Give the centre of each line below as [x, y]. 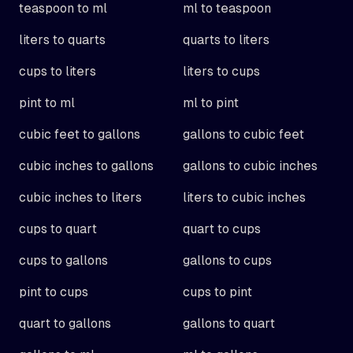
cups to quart [58, 229]
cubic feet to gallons [80, 134]
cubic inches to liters [80, 197]
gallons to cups [227, 260]
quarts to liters [226, 40]
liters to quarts [62, 40]
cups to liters [58, 71]
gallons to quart [229, 323]
